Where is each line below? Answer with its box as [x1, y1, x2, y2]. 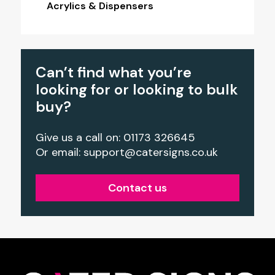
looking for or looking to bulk [35, 79, 238, 99]
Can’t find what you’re [35, 62, 192, 82]
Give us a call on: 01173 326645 [35, 130, 195, 145]
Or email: [35, 144, 83, 160]
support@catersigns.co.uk [83, 144, 218, 160]
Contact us [108, 180, 167, 195]
